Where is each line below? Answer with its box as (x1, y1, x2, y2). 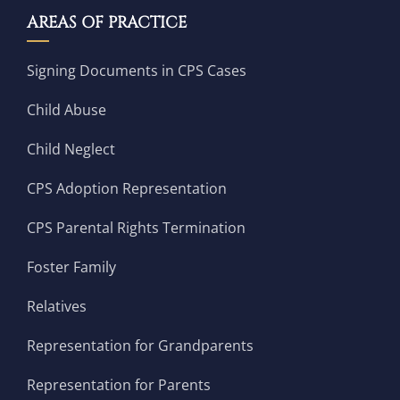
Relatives (26, 296, 87, 317)
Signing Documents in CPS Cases (26, 61, 246, 81)
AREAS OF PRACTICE (26, 12, 187, 35)
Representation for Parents (26, 375, 211, 396)
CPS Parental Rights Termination (26, 218, 246, 238)
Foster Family (26, 257, 116, 278)
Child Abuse (26, 100, 106, 121)
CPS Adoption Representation (26, 179, 227, 199)
